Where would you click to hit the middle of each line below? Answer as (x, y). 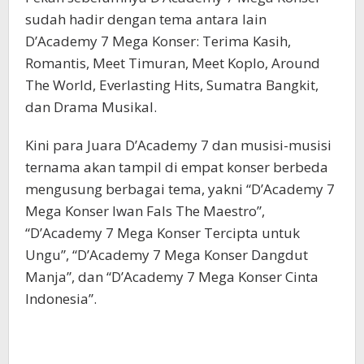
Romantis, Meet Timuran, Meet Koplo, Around (173, 63)
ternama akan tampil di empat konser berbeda (177, 167)
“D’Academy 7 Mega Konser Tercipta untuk (162, 232)
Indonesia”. (61, 298)
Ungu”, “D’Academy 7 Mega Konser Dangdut (167, 254)
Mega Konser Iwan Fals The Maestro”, (145, 210)
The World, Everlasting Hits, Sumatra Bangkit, (172, 84)
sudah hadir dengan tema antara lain (146, 19)
